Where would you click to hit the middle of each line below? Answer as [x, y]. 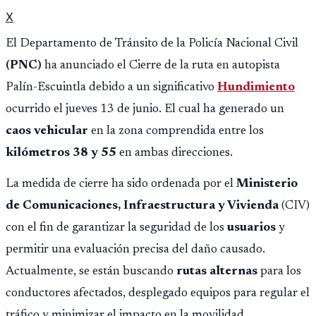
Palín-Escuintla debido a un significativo [111, 87]
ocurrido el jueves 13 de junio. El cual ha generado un [145, 109]
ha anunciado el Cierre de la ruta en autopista [161, 65]
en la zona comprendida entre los [176, 131]
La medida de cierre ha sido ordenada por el [121, 184]
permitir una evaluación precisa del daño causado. [135, 250]
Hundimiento [256, 87]
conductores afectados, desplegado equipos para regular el [158, 294]
